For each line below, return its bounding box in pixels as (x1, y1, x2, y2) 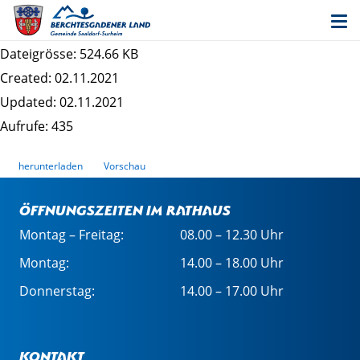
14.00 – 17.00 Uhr (180, 282, 284, 300)
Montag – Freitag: (19, 226, 124, 243)
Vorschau (104, 159, 145, 173)
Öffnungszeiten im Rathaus (19, 199, 231, 218)
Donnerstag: (19, 282, 95, 300)
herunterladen (18, 159, 83, 173)
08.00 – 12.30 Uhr (180, 226, 284, 243)
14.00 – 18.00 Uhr (180, 254, 284, 272)
